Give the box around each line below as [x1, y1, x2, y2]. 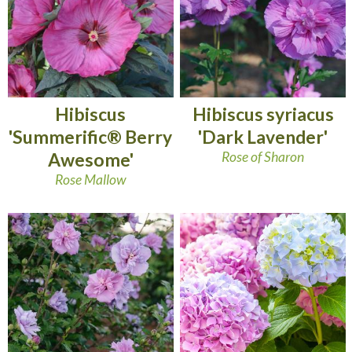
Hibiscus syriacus [192, 103, 334, 126]
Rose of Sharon [222, 148, 305, 166]
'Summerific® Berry [9, 126, 173, 148]
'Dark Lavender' [198, 126, 328, 148]
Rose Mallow [55, 171, 126, 189]
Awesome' [47, 148, 134, 171]
